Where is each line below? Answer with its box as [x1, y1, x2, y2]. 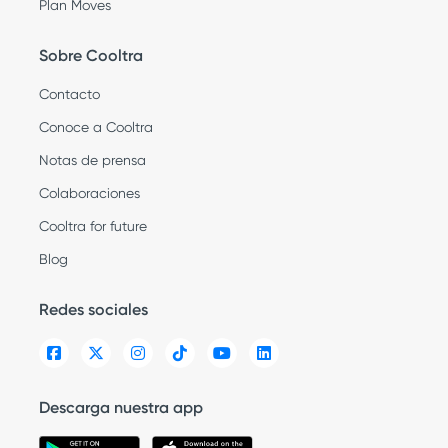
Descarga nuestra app [39, 397, 203, 417]
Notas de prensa [39, 151, 146, 168]
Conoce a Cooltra [39, 118, 153, 135]
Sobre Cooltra [39, 45, 143, 65]
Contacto [39, 85, 100, 102]
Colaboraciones [39, 184, 140, 201]
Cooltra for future [39, 217, 147, 234]
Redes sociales [39, 299, 148, 319]
